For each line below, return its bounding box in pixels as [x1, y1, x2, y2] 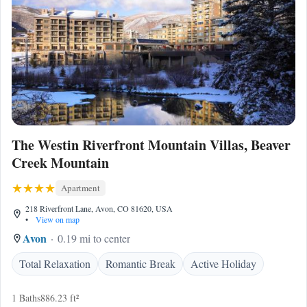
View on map [34, 214, 79, 225]
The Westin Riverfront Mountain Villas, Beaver [12, 135, 291, 155]
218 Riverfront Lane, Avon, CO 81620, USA [25, 203, 173, 214]
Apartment [61, 182, 100, 194]
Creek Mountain [12, 153, 109, 173]
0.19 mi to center [58, 231, 130, 245]
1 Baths [12, 291, 40, 304]
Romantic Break [106, 256, 175, 271]
